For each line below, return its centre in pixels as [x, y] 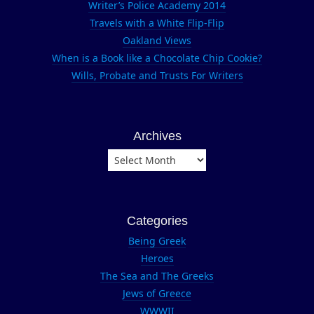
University [289, 45]
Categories [157, 221]
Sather [283, 8]
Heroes [157, 258]
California [289, 75]
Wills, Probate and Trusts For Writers [157, 75]
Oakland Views [157, 40]
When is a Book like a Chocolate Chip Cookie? [157, 58]
